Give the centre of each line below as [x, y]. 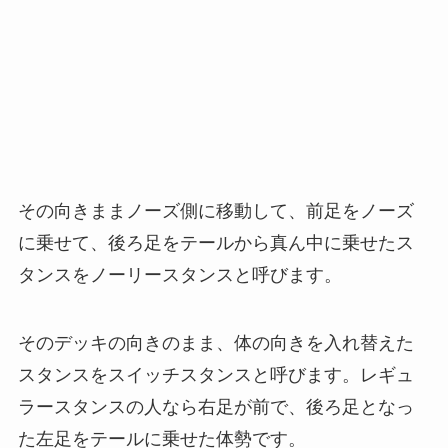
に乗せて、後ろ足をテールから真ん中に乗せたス [215, 243]
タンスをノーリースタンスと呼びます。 [179, 275]
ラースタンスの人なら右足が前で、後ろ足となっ [215, 407]
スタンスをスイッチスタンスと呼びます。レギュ [215, 375]
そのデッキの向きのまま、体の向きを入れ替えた [215, 343]
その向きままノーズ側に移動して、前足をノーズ [215, 211]
